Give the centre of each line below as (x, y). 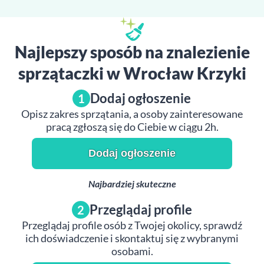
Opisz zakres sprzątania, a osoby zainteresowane (132, 114)
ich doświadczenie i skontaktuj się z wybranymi (132, 238)
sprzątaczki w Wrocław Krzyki (132, 73)
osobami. (132, 251)
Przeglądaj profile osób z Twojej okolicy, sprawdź (132, 225)
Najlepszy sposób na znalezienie (132, 52)
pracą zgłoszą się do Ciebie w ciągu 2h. (132, 127)
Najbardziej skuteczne (132, 184)
